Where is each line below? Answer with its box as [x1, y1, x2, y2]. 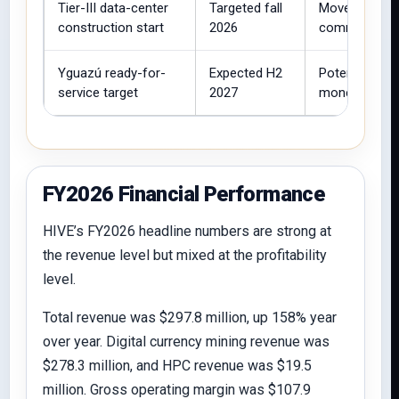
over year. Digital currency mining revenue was [43, 333, 330, 350]
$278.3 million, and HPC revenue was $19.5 [43, 357, 312, 374]
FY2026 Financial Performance [43, 182, 325, 207]
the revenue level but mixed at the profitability [43, 247, 327, 264]
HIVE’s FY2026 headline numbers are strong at [43, 223, 331, 240]
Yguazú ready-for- [58, 65, 166, 81]
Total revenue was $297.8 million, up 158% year [43, 309, 337, 326]
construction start [58, 20, 164, 36]
